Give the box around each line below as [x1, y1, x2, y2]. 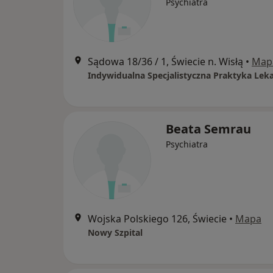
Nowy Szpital [88, 226, 143, 238]
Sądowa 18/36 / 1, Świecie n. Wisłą [88, 54, 243, 68]
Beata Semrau [166, 120, 251, 137]
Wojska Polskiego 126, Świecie [88, 211, 227, 225]
